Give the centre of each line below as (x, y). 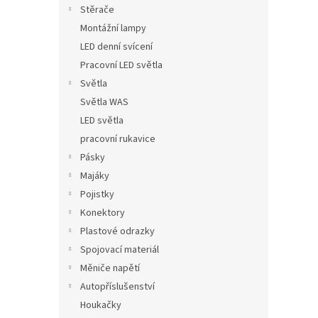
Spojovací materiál (120, 250)
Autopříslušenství (117, 287)
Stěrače (97, 10)
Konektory (103, 213)
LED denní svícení (116, 47)
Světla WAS (104, 103)
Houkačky (101, 306)
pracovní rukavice (118, 139)
